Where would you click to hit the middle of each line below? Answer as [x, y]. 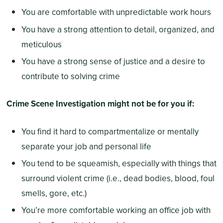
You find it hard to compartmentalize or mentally [110, 131]
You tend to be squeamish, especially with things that [119, 164]
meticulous [41, 44]
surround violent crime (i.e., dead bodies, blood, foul [118, 179]
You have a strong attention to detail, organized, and [118, 29]
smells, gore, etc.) [54, 194]
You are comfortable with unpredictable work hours [116, 12]
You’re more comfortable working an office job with [116, 211]
